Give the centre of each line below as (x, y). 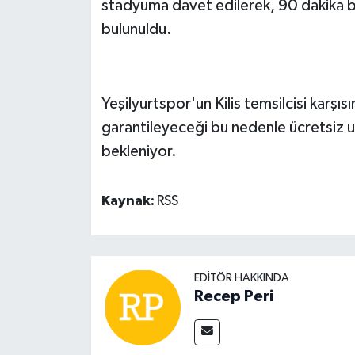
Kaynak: (129, 201)
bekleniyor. (139, 151)
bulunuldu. (136, 29)
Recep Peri (233, 296)
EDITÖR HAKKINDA (241, 277)
